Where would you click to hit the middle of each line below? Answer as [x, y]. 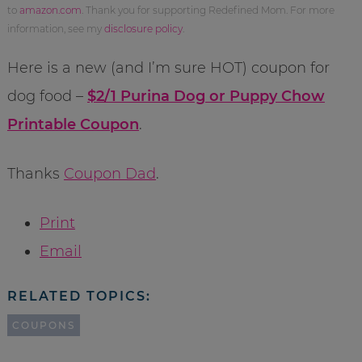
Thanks [35, 173]
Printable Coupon [73, 124]
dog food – [47, 96]
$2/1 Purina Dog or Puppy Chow [206, 96]
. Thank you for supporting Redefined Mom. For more [208, 10]
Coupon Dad [109, 173]
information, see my [55, 28]
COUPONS [43, 325]
